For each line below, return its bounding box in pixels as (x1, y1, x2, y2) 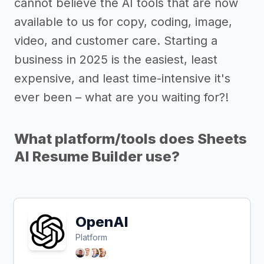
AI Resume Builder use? (14, 148, 180, 166)
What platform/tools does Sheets (14, 130, 247, 148)
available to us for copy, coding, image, (14, 15, 232, 29)
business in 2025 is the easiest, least (14, 52, 217, 67)
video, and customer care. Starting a (14, 34, 217, 48)
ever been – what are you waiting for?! (14, 90, 229, 105)
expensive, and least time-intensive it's (14, 71, 230, 86)
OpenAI (75, 213, 128, 231)
